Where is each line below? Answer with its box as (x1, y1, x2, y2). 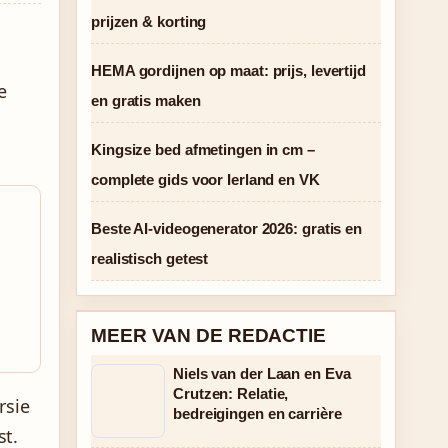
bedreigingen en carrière (173, 405, 342, 422)
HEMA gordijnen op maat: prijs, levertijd (91, 62, 366, 79)
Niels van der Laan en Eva (173, 365, 351, 382)
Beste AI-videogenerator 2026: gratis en (91, 220, 363, 237)
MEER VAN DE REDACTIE (91, 325, 326, 346)
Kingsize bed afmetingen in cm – (91, 141, 315, 158)
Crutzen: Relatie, (173, 385, 289, 402)
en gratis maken (91, 92, 201, 109)
